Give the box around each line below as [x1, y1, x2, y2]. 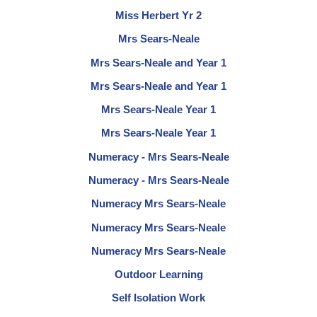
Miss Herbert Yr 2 [115, 9, 202, 22]
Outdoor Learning [114, 268, 203, 281]
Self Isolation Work [112, 292, 205, 304]
